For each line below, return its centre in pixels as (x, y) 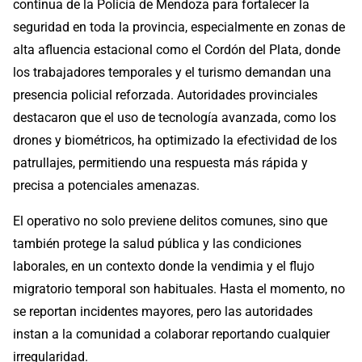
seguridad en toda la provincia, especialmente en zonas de (179, 27)
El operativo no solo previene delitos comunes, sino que (170, 221)
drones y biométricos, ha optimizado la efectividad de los (175, 141)
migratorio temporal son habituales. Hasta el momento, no (179, 289)
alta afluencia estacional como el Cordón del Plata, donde (177, 50)
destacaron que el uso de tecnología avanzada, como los (175, 118)
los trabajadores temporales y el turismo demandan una (172, 73)
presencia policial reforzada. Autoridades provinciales (165, 95)
